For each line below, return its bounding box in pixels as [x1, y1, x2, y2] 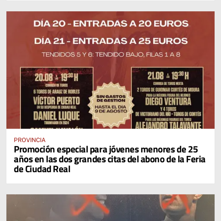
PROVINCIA [14, 136, 46, 144]
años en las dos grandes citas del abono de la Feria [14, 151, 206, 166]
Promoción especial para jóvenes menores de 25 [14, 141, 198, 156]
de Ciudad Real [14, 161, 71, 176]
